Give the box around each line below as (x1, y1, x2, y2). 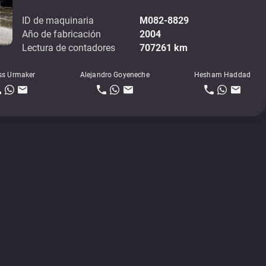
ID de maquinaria (22, 14, 94, 26)
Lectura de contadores (22, 42, 116, 53)
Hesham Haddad (194, 70, 251, 79)
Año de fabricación (22, 28, 102, 40)
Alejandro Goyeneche (80, 70, 150, 79)
